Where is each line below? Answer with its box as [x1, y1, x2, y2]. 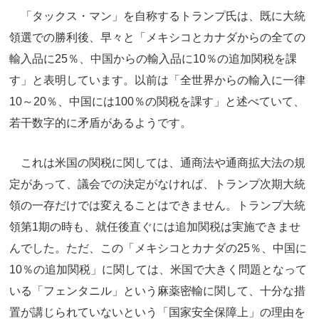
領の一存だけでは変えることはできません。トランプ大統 [9, 199, 305, 211]
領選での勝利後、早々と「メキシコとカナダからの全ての [9, 31, 305, 44]
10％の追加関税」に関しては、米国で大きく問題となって [9, 263, 307, 276]
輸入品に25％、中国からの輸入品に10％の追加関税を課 [9, 53, 297, 66]
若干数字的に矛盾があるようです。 [9, 117, 192, 130]
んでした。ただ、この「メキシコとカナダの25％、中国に [9, 241, 307, 254]
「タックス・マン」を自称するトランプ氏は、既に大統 [9, 10, 305, 23]
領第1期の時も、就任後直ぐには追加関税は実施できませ [9, 220, 300, 233]
